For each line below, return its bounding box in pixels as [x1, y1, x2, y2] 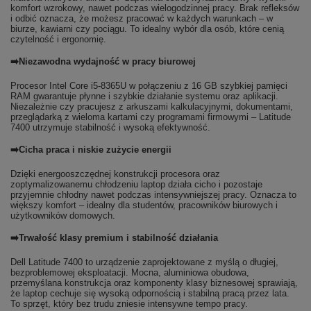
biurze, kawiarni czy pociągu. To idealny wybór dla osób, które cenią [10, 23, 284, 34]
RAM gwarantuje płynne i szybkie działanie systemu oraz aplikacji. [10, 90, 278, 101]
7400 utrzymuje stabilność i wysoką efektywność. [10, 121, 210, 133]
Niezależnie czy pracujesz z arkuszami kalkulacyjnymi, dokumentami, [10, 101, 293, 112]
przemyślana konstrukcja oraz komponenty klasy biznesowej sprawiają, [10, 277, 298, 288]
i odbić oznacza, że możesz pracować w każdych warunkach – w [10, 12, 273, 24]
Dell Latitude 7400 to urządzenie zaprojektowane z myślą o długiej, [10, 256, 278, 267]
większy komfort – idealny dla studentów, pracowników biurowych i [10, 199, 278, 210]
